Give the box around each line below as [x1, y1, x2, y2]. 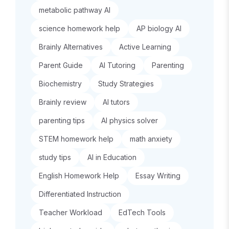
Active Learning [119, 42, 171, 51]
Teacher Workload [39, 208, 102, 217]
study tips [39, 153, 71, 162]
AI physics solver [101, 116, 158, 125]
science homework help [39, 24, 120, 33]
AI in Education [87, 153, 136, 162]
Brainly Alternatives [39, 42, 103, 51]
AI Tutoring [99, 61, 135, 70]
